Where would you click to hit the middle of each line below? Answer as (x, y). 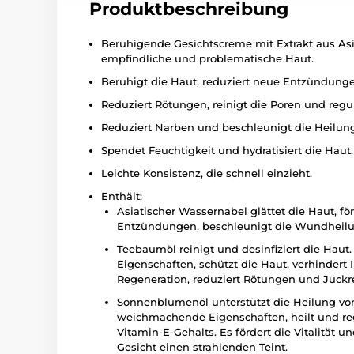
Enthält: (122, 196)
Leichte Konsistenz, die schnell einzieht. (207, 173)
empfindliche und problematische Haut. (207, 58)
